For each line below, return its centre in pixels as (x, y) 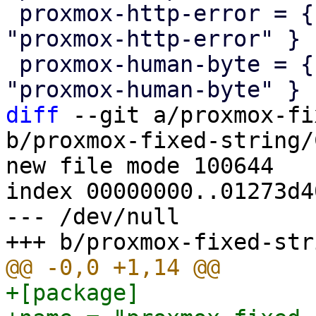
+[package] (73, 293)
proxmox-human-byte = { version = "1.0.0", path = (12, 64)
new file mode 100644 (140, 166)
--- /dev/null (93, 217)
